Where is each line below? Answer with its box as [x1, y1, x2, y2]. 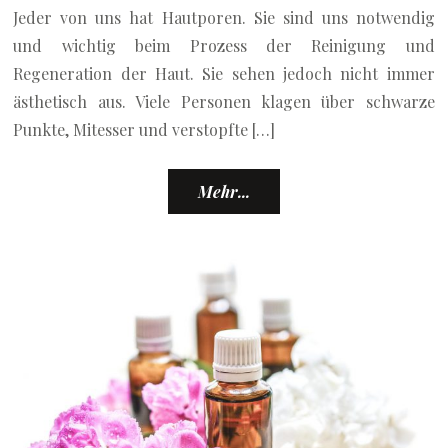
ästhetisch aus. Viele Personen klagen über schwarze [13, 91, 435, 113]
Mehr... [198, 181, 250, 203]
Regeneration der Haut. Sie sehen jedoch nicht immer [13, 63, 435, 85]
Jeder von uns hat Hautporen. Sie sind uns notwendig [13, 7, 435, 29]
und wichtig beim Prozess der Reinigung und [13, 35, 435, 57]
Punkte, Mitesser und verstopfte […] [13, 119, 276, 141]
